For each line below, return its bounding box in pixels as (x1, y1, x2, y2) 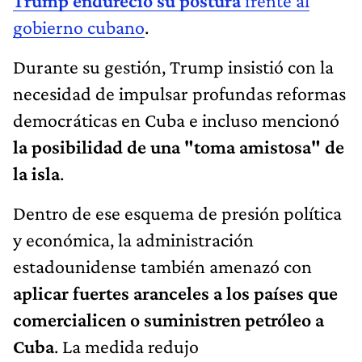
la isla (13, 162, 60, 184)
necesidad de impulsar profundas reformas (13, 82, 346, 104)
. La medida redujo (54, 335, 199, 357)
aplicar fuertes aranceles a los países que (13, 281, 338, 304)
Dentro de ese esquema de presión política (13, 201, 342, 224)
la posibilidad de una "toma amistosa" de (13, 135, 344, 158)
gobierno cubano (13, 15, 145, 38)
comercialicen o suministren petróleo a (13, 308, 324, 330)
